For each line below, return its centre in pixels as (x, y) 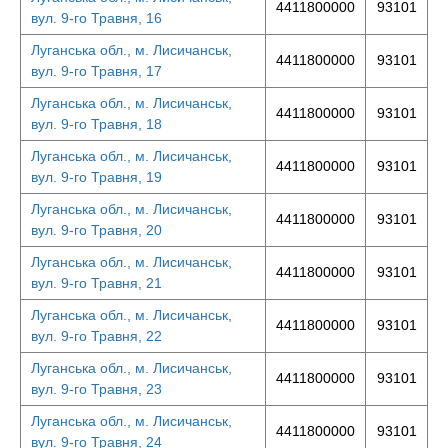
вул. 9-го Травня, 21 (96, 283)
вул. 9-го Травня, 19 (96, 177)
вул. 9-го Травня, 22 (96, 336)
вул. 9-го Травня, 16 (96, 18)
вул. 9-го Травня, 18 (96, 124)
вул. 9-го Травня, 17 (96, 71)
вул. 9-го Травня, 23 (96, 389)
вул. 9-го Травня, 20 (96, 230)
